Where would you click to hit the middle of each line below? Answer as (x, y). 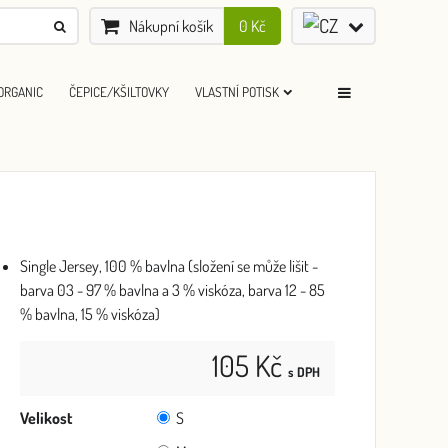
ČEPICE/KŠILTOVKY (119, 91)
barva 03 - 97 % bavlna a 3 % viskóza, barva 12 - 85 (172, 290)
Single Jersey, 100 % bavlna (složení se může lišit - (169, 266)
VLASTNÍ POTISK (237, 91)
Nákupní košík (171, 26)
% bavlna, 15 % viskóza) (90, 314)
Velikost (46, 418)
